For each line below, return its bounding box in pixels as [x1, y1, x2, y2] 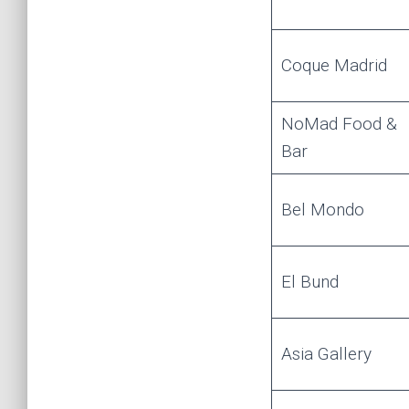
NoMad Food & [280, 112, 397, 134]
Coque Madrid [280, 54, 387, 76]
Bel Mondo [280, 198, 364, 220]
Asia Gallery [280, 342, 372, 364]
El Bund [280, 270, 339, 292]
